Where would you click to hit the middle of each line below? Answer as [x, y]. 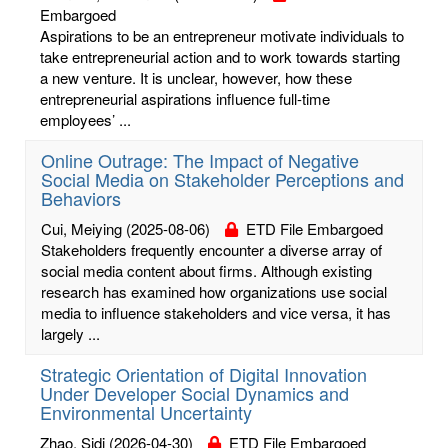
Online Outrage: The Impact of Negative [200, 159]
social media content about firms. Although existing [206, 270]
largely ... [70, 333]
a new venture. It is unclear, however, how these [196, 77]
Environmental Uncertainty [146, 411]
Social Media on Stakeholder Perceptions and [222, 178]
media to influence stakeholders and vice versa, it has [216, 312]
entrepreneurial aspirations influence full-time [185, 98]
